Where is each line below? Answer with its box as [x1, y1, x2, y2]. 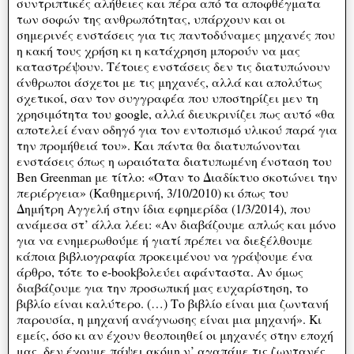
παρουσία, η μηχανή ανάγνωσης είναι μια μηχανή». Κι [17, 310, 322, 327]
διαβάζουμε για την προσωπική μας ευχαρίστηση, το [17, 278, 308, 296]
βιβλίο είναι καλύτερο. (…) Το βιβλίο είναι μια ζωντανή [17, 294, 329, 311]
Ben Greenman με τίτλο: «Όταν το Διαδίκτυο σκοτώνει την [17, 168, 337, 185]
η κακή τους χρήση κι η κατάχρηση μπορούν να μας [17, 41, 300, 58]
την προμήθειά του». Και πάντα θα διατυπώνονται [17, 136, 300, 153]
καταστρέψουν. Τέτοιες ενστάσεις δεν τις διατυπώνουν [17, 57, 330, 74]
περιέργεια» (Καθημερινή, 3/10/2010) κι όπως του [17, 183, 288, 201]
